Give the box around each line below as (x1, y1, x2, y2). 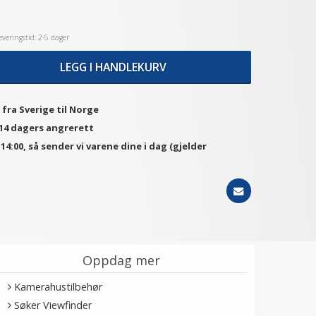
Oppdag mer (82, 252, 160, 269)
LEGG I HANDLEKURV (59, 59, 166, 75)
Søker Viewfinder (14, 298, 92, 312)
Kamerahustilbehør (14, 280, 103, 293)
